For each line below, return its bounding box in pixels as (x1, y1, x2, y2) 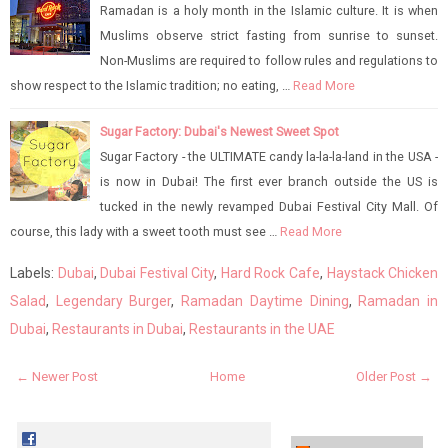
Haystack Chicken (326, 264, 439, 281)
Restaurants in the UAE (189, 320, 335, 337)
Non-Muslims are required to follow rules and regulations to (100, 52, 438, 68)
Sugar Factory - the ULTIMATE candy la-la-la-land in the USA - (100, 148, 438, 164)
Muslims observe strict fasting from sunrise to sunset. (100, 27, 438, 43)
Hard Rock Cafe (220, 264, 320, 281)
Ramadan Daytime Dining (181, 292, 349, 309)
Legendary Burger (55, 292, 172, 309)
